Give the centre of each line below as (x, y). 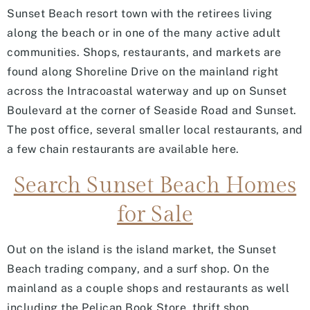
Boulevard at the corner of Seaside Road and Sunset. (152, 111)
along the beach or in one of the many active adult (144, 33)
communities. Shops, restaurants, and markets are (144, 53)
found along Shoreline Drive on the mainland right (143, 72)
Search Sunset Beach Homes (155, 186)
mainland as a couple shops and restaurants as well (148, 289)
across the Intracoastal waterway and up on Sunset (147, 91)
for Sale (155, 215)
